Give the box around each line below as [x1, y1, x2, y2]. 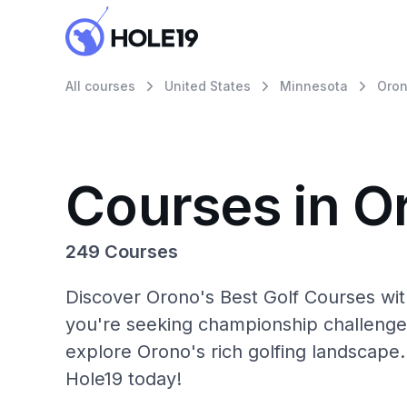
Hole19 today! [65, 368, 182, 390]
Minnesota [280, 78, 348, 94]
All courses [65, 78, 135, 94]
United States [164, 78, 251, 94]
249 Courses [65, 241, 178, 263]
